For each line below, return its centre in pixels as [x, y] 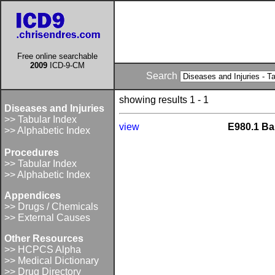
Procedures [32, 153]
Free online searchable [57, 56]
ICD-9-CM [66, 65]
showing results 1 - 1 [164, 100]
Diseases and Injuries [54, 108]
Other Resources [44, 238]
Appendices [33, 196]
